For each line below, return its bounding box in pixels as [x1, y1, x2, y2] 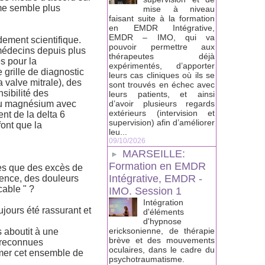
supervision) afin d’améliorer [109, 118, 215, 128]
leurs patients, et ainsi [109, 89, 215, 99]
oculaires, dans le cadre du [109, 245, 215, 255]
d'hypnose [143, 216, 182, 227]
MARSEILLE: [122, 148, 185, 160]
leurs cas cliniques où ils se [109, 70, 215, 80]
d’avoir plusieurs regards [109, 99, 215, 109]
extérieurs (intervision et [109, 108, 215, 118]
